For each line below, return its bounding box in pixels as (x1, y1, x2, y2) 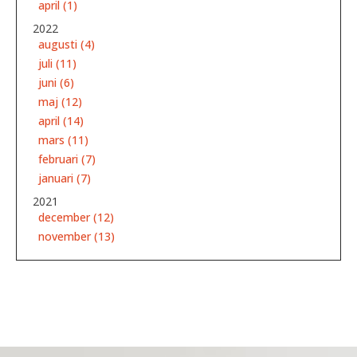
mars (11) (37, 132, 88, 148)
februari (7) (37, 151, 96, 167)
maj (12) (37, 94, 82, 110)
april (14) (37, 113, 84, 129)
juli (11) (37, 56, 76, 72)
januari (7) (37, 171, 91, 186)
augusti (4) (37, 37, 95, 53)
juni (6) (37, 75, 74, 91)
